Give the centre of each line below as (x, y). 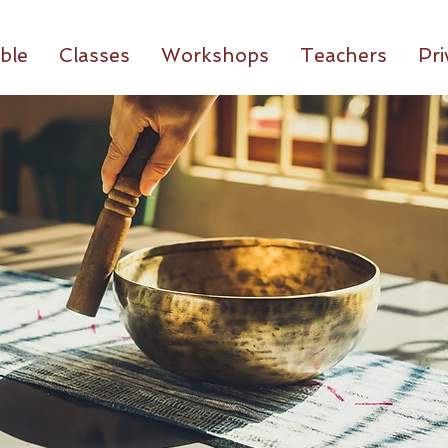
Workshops (214, 55)
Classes (94, 55)
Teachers (343, 55)
